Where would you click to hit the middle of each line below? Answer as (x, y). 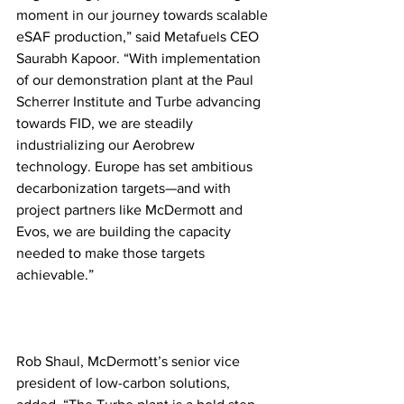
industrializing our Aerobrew (107, 144)
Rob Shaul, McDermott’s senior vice (130, 361)
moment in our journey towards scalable (144, 14)
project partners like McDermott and (131, 209)
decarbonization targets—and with (125, 188)
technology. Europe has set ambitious (136, 166)
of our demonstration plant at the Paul (137, 79)
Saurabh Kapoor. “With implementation (140, 58)
